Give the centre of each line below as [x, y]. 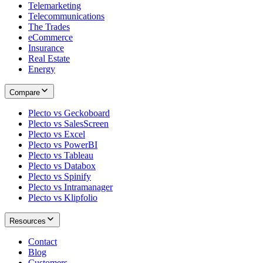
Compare [25, 93]
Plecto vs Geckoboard [69, 113]
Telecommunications [66, 16]
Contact [43, 242]
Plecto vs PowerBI [63, 145]
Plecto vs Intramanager [70, 187]
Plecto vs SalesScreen [68, 124]
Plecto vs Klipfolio [63, 198]
